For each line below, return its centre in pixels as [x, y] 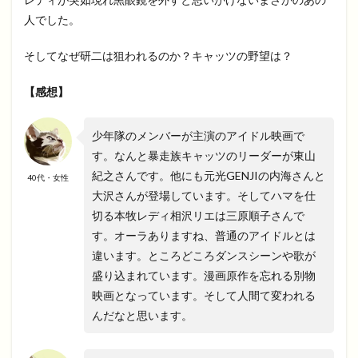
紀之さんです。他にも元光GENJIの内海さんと [209, 175]
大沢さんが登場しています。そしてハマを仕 [204, 195]
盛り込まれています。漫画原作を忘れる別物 [204, 275]
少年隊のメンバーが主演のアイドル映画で [198, 135]
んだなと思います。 [142, 315]
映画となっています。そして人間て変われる [204, 295]
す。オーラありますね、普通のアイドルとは [204, 235]
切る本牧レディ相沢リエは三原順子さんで [198, 215]
